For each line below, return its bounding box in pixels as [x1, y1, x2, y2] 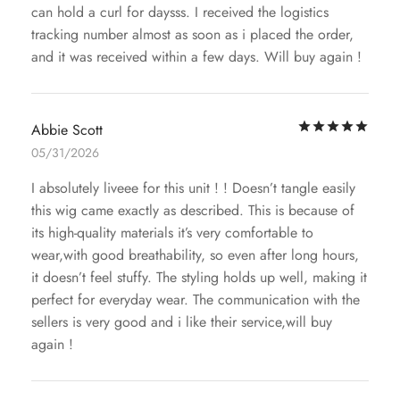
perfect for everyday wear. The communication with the [31, 289, 360, 311]
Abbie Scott [31, 120, 103, 141]
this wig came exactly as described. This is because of [31, 200, 354, 221]
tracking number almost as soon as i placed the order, [31, 24, 354, 46]
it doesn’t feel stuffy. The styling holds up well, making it [31, 267, 367, 288]
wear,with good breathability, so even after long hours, [31, 245, 359, 266]
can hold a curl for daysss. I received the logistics [31, 2, 329, 23]
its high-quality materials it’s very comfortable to [31, 222, 313, 244]
